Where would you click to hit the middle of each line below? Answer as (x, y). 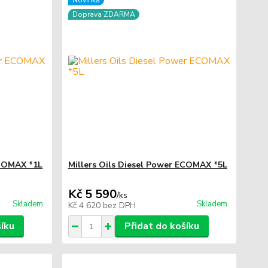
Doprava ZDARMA (103, 14)
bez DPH (119, 205)
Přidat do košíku (162, 226)
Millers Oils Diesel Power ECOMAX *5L (147, 165)
